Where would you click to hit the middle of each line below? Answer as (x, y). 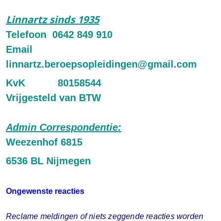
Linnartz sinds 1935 (53, 19)
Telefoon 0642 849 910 (59, 34)
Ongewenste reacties (45, 191)
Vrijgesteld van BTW (54, 97)
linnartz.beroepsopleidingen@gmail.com (101, 64)
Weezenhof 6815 (44, 142)
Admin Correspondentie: (64, 127)
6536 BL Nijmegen (48, 161)
